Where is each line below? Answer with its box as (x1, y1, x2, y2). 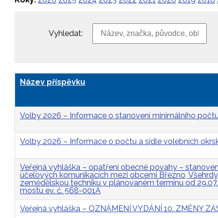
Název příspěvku (20, 77, 85, 87)
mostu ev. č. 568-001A (20, 186, 101, 195)
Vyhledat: (49, 29, 83, 38)
